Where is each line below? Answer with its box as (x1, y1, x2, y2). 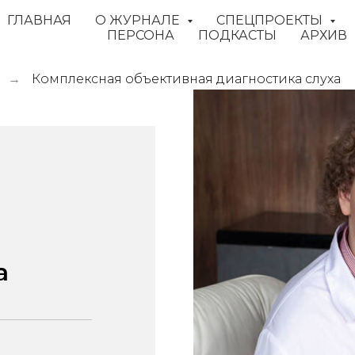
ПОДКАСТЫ (198, 28, 277, 43)
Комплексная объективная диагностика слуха (32, 71, 341, 86)
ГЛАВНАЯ (7, 13, 71, 28)
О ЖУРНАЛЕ (95, 13, 183, 28)
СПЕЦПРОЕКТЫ (216, 13, 326, 28)
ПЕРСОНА (107, 28, 174, 43)
